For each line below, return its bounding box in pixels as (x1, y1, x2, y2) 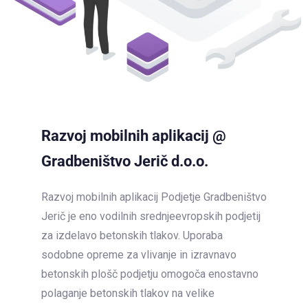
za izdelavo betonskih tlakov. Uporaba (41, 229, 223, 243)
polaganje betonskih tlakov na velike (41, 287, 214, 300)
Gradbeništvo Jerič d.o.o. (41, 153, 208, 170)
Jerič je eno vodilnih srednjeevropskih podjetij (41, 210, 261, 223)
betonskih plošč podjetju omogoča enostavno (41, 267, 258, 281)
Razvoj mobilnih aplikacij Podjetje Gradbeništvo (41, 190, 267, 204)
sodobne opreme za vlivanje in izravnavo (41, 248, 236, 262)
